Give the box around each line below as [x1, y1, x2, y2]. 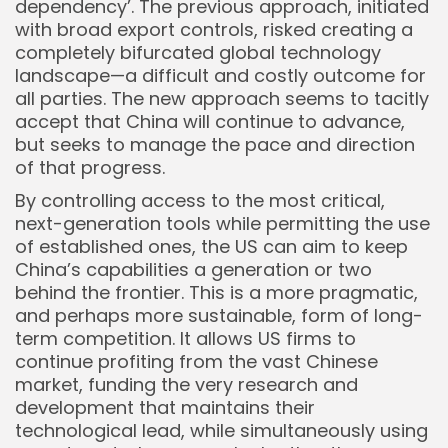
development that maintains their [15, 395, 315, 421]
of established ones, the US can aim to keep [15, 234, 408, 260]
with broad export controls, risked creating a [15, 17, 413, 43]
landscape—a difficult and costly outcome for [15, 63, 426, 89]
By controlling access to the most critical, [15, 188, 385, 214]
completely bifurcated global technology [15, 40, 381, 66]
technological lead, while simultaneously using [15, 418, 428, 444]
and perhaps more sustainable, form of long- [15, 303, 423, 329]
